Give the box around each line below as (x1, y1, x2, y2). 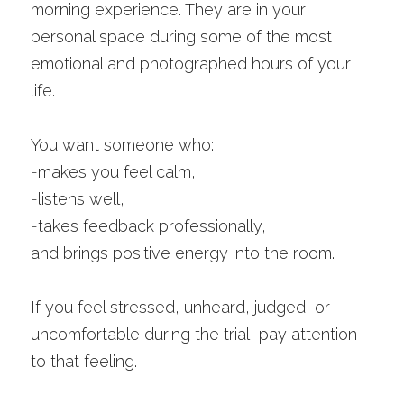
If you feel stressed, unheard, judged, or (31, 298, 330, 317)
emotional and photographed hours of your (31, 54, 351, 73)
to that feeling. (31, 352, 137, 371)
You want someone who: (31, 135, 214, 154)
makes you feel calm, (38, 162, 196, 181)
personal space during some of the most (31, 27, 332, 46)
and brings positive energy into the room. (31, 243, 335, 262)
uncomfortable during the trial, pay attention (31, 325, 357, 344)
